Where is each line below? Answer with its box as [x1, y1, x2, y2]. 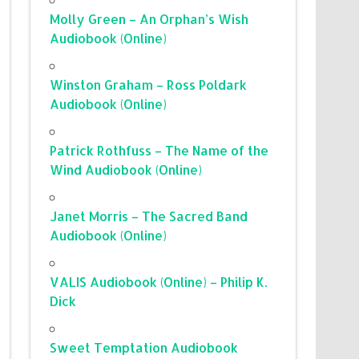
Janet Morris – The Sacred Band [50, 207, 248, 224]
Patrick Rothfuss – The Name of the [50, 141, 269, 159]
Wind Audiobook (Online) [50, 160, 203, 178]
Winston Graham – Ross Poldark [50, 75, 248, 93]
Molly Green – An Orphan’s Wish [50, 10, 249, 27]
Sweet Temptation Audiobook [50, 338, 239, 356]
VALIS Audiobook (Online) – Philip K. [50, 272, 268, 290]
